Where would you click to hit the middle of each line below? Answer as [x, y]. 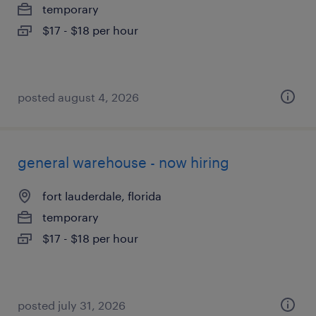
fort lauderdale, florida [102, 196]
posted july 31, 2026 [72, 305]
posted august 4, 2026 [78, 97]
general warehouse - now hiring [123, 162]
